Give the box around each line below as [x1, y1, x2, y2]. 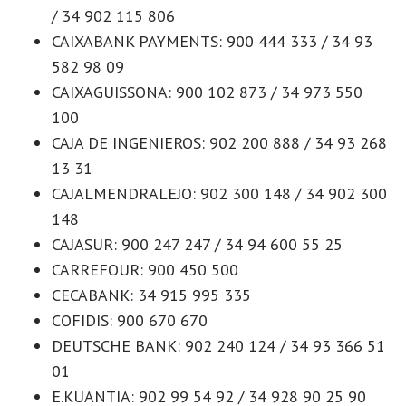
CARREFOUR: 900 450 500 [52, 258, 238, 280]
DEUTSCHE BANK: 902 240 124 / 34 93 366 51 [52, 334, 385, 356]
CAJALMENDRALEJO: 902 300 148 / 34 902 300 [52, 182, 387, 204]
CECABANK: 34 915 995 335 [52, 284, 251, 305]
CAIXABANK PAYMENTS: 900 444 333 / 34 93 [52, 30, 372, 52]
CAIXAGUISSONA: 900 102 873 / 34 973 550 [52, 81, 362, 102]
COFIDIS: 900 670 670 [52, 309, 208, 331]
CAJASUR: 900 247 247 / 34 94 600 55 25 [52, 233, 343, 255]
